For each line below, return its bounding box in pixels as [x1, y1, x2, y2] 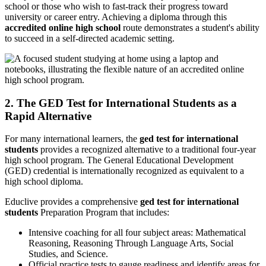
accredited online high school [5, 22, 121, 33]
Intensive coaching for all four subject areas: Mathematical [28, 227, 246, 238]
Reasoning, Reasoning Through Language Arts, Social [28, 238, 233, 249]
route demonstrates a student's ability [121, 22, 259, 33]
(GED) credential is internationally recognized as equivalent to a [5, 166, 244, 176]
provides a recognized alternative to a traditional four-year [38, 144, 256, 155]
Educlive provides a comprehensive [5, 197, 140, 207]
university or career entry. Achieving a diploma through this [5, 11, 227, 22]
